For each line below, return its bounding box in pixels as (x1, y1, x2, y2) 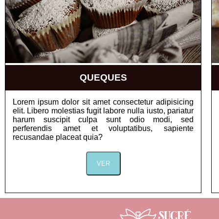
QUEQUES (79, 72, 127, 83)
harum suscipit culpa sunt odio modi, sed (13, 115, 194, 124)
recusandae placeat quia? (13, 133, 103, 141)
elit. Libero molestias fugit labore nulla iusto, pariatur (13, 107, 194, 115)
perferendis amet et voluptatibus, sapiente (13, 124, 194, 132)
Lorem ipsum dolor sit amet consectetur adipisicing (13, 98, 194, 106)
